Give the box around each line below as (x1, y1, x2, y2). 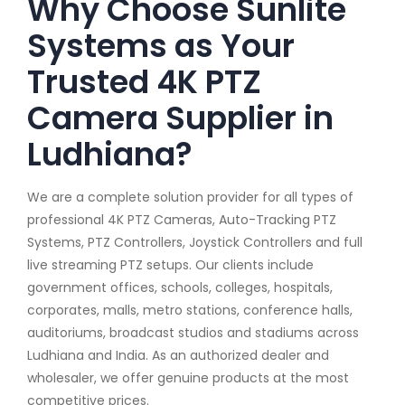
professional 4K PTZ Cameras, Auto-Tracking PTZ (27, 210, 336, 229)
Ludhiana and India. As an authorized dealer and (27, 345, 329, 364)
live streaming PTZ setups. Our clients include (27, 255, 314, 274)
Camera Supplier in (27, 95, 334, 140)
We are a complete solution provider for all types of (27, 187, 353, 206)
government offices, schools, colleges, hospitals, (27, 278, 333, 297)
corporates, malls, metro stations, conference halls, (27, 300, 353, 319)
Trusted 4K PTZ (27, 59, 261, 104)
